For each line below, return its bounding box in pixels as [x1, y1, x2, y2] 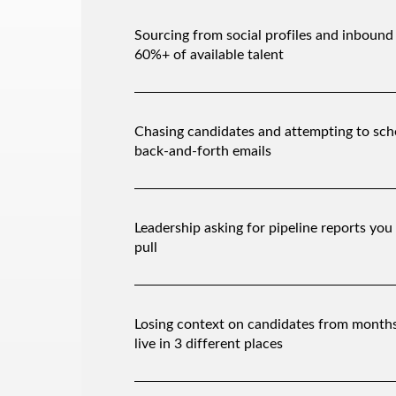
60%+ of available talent [134, 44, 284, 63]
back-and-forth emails [134, 141, 271, 159]
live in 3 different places [134, 333, 283, 352]
